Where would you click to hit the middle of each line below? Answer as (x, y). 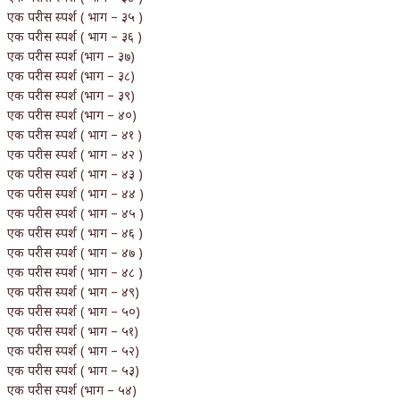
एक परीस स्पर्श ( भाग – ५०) (74, 311)
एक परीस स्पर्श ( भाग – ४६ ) (75, 232)
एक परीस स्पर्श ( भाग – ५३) (73, 370)
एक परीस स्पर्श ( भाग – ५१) (73, 330)
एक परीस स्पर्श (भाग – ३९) (71, 95)
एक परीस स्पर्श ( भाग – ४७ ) (75, 252)
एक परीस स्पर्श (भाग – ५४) (72, 389)
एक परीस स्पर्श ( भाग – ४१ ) (75, 134)
